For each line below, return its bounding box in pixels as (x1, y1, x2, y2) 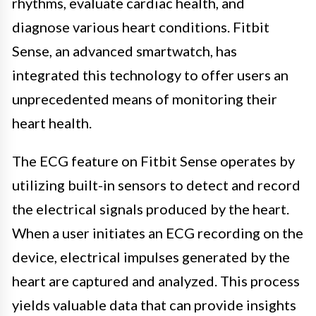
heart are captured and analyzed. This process (12, 272, 300, 289)
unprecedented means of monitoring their (12, 90, 277, 107)
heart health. (12, 114, 92, 131)
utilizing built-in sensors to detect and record (12, 176, 300, 193)
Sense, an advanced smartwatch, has (12, 42, 237, 59)
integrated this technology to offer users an (12, 66, 288, 83)
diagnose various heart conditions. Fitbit (12, 18, 269, 35)
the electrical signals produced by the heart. (12, 200, 289, 217)
